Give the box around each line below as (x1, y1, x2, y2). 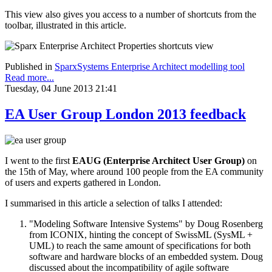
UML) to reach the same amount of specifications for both (29, 240, 251, 251)
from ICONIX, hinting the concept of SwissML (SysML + (29, 229, 253, 240)
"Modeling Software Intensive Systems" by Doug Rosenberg (29, 219, 263, 229)
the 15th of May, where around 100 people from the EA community (5, 166, 263, 177)
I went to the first (5, 155, 72, 166)
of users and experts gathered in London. (5, 177, 161, 188)
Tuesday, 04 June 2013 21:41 (5, 83, 117, 94)
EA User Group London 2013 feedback (5, 106, 246, 123)
